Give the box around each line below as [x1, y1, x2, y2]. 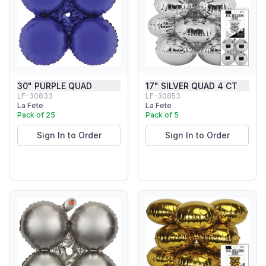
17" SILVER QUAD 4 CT [145, 81, 237, 91]
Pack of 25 [17, 110, 55, 119]
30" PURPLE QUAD [17, 81, 92, 91]
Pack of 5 [145, 110, 179, 119]
